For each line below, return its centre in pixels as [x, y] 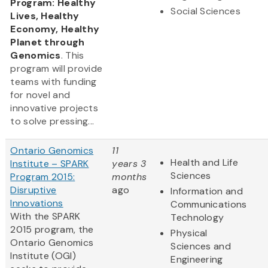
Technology [197, 218]
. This [72, 56]
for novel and [40, 95]
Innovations [37, 203]
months [130, 177]
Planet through [48, 42]
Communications [209, 205]
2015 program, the [52, 230]
